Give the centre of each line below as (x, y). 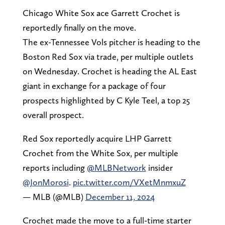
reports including (54, 167)
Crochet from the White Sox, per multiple (100, 153)
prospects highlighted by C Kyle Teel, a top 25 (106, 100)
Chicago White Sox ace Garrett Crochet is (101, 13)
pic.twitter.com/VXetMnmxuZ (129, 182)
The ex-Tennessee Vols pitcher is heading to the (111, 42)
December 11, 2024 (120, 196)
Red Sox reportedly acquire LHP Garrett (97, 138)
